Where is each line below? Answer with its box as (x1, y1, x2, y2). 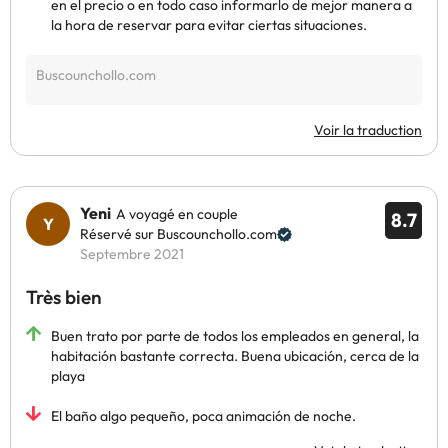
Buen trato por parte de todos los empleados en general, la (51, 327, 419, 345)
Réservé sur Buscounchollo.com (80, 225, 277, 243)
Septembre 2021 (80, 245, 184, 263)
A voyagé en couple (116, 205, 238, 223)
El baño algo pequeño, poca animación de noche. (51, 407, 356, 425)
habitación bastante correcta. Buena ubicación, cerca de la (51, 347, 419, 365)
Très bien (26, 285, 102, 309)
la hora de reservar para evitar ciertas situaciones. (51, 16, 367, 34)
